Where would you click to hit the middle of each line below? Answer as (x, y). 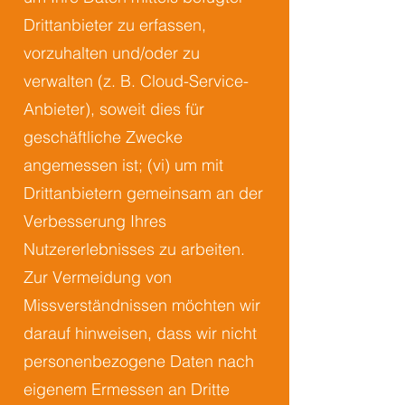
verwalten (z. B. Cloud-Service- (136, 81)
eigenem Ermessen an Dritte (127, 389)
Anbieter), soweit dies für (114, 109)
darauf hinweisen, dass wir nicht (140, 333)
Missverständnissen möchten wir (142, 305)
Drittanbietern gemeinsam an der (143, 193)
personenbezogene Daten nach (139, 361)
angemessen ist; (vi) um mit (123, 165)
